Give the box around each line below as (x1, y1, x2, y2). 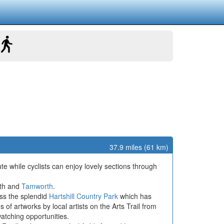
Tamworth (21, 181, 53, 191)
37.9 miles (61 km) (109, 142, 168, 152)
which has (118, 191, 151, 201)
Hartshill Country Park (49, 191, 118, 201)
